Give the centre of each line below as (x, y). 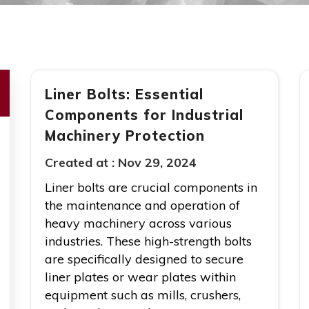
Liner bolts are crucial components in (151, 188)
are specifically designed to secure (144, 259)
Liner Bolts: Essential (124, 94)
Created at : (80, 163)
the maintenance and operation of (142, 206)
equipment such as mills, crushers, (143, 295)
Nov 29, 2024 (157, 163)
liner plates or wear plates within (140, 277)
